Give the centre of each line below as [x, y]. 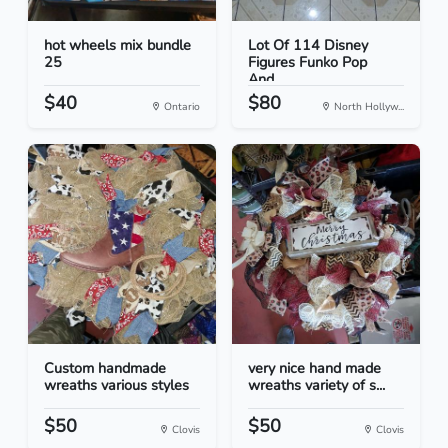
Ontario [180, 107]
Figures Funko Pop [307, 62]
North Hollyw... [367, 107]
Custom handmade [105, 368]
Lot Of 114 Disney [308, 45]
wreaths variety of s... [316, 385]
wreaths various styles [116, 385]
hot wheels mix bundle [117, 45]
